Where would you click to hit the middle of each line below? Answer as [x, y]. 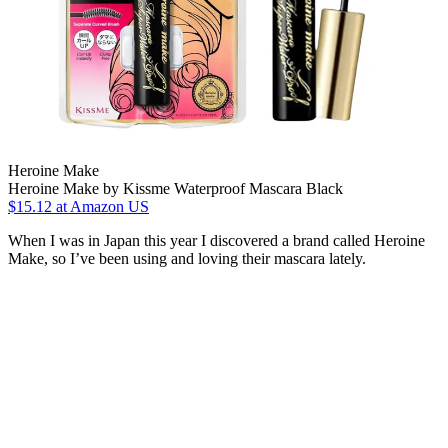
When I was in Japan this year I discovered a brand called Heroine [216, 240]
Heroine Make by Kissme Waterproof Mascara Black [175, 188]
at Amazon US [100, 206]
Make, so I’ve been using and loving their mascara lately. [187, 258]
